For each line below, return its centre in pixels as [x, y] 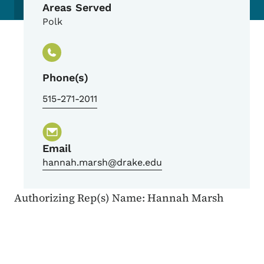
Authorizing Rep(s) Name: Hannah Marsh [119, 198]
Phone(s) [65, 78]
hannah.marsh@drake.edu [102, 163]
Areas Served [77, 8]
